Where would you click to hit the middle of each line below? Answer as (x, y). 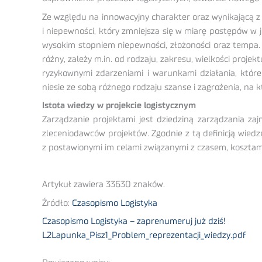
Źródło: (57, 203)
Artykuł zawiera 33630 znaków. (104, 185)
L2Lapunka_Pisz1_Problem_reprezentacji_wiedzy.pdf (144, 236)
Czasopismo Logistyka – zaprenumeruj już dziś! (134, 222)
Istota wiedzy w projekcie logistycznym (119, 106)
